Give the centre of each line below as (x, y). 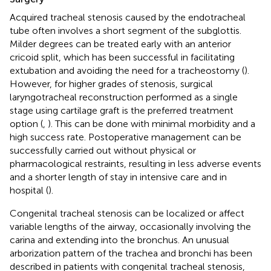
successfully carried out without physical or (103, 150)
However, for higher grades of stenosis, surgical (111, 83)
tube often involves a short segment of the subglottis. (126, 30)
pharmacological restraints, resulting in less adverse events (135, 163)
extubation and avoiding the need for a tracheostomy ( (127, 70)
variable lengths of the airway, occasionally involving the (130, 226)
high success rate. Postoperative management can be (126, 137)
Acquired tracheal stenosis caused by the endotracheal (128, 17)
